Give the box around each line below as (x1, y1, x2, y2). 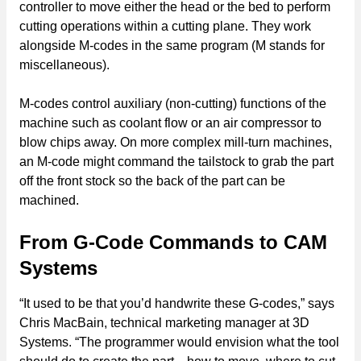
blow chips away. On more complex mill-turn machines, (19, 135, 332, 149)
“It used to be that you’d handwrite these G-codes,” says (19, 296, 334, 310)
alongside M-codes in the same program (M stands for (19, 38, 325, 52)
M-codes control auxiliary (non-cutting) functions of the (19, 96, 326, 110)
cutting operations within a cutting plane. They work (19, 19, 311, 33)
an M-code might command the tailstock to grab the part (19, 154, 334, 168)
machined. (19, 193, 79, 207)
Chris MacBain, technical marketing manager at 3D (19, 315, 309, 330)
